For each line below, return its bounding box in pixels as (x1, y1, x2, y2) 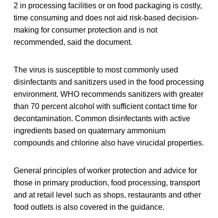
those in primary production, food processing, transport (14, 178, 200, 187)
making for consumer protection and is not (14, 25, 157, 34)
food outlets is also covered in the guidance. (14, 202, 164, 211)
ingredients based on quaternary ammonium (14, 126, 165, 135)
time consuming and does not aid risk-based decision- (14, 13, 199, 22)
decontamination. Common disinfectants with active (14, 114, 190, 123)
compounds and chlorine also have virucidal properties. (14, 138, 204, 147)
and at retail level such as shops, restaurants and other (14, 190, 201, 199)
